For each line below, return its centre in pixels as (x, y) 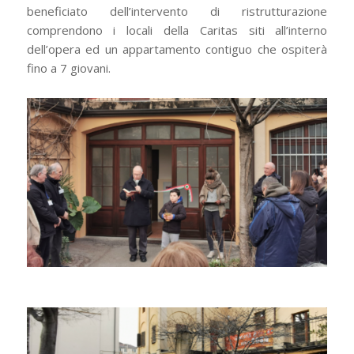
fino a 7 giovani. (68, 68)
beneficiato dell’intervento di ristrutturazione (177, 11)
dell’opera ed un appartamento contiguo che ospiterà (177, 49)
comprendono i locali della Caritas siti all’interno (177, 30)
